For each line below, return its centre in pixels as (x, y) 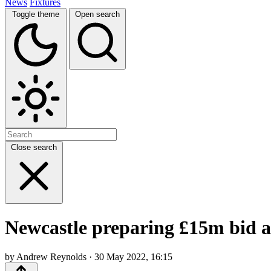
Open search (97, 14)
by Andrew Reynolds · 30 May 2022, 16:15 (89, 257)
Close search (34, 147)
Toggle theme (36, 14)
